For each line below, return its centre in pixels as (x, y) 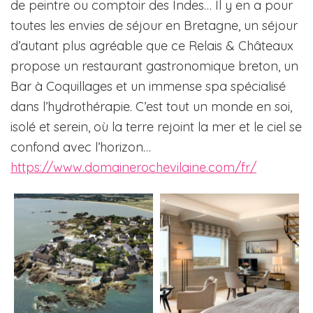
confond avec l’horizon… (81, 147)
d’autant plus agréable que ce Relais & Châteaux (152, 45)
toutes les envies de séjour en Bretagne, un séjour (154, 25)
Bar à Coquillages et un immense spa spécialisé (148, 86)
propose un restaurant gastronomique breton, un (154, 66)
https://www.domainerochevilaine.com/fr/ (133, 167)
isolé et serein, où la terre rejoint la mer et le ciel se (156, 126)
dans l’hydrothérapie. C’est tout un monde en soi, (151, 106)
